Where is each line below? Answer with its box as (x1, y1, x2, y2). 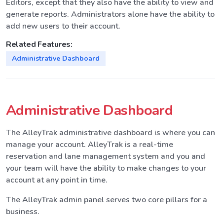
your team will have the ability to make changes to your (6, 162, 206, 174)
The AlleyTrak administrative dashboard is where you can (6, 127, 215, 138)
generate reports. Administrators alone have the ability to (6, 8, 215, 20)
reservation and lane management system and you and (6, 150, 205, 162)
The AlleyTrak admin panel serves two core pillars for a (6, 194, 207, 205)
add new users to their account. (6, 20, 120, 32)
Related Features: (6, 38, 73, 50)
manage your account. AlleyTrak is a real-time (6, 139, 173, 150)
